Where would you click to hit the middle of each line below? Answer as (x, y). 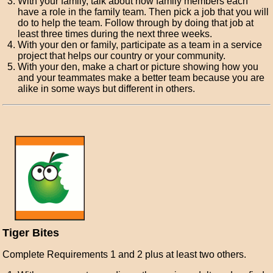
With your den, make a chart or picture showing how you (138, 67)
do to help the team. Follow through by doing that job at (136, 23)
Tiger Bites (31, 233)
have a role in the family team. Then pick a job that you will (144, 12)
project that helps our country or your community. (122, 56)
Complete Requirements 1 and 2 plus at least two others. (125, 254)
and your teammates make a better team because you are (141, 78)
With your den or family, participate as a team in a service (140, 45)
